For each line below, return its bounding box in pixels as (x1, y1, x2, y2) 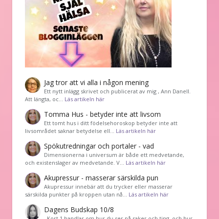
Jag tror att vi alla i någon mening (44, 78, 149, 88)
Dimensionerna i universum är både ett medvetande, (44, 151, 184, 159)
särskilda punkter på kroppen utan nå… (25, 191, 129, 198)
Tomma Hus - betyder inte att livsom (44, 109, 161, 119)
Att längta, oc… (25, 95, 65, 103)
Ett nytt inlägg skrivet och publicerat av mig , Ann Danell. (44, 88, 194, 95)
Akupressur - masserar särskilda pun (44, 173, 158, 183)
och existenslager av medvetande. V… (25, 159, 126, 167)
